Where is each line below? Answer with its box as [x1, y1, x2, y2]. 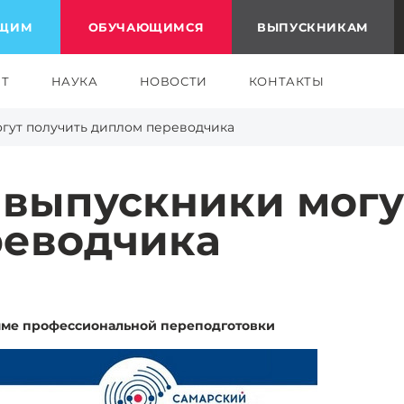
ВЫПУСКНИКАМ [257, 20, 369, 34]
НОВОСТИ [139, 74, 207, 88]
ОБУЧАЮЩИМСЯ [87, 20, 205, 34]
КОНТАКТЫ [248, 74, 325, 88]
